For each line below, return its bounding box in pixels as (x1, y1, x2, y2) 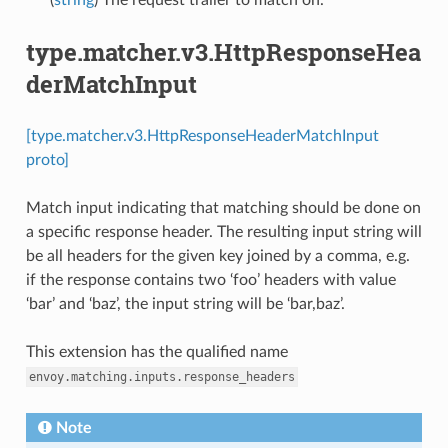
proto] (25, 151, 69, 168)
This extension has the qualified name (25, 343, 288, 360)
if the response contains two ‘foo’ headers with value (25, 271, 396, 288)
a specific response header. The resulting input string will (25, 223, 422, 240)
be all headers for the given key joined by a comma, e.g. (25, 247, 410, 264)
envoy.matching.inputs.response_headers (28, 369, 295, 384)
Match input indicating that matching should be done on (25, 199, 421, 216)
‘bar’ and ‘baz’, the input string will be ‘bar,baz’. (25, 295, 345, 312)
